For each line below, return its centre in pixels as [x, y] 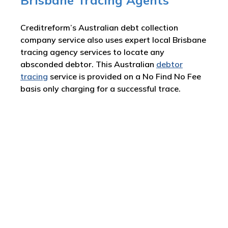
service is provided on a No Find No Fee [124, 76]
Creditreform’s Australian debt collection [99, 27]
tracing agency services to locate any [92, 52]
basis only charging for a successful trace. [101, 89]
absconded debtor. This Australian [88, 64]
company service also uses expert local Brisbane [113, 40]
